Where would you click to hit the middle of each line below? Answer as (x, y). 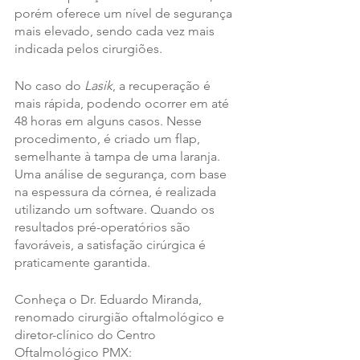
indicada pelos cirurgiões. (88, 49)
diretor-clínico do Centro (87, 335)
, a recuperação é (163, 86)
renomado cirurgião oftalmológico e (121, 317)
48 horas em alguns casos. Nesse (110, 121)
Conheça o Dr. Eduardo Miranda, (110, 300)
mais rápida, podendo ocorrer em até (123, 104)
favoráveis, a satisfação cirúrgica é (112, 245)
